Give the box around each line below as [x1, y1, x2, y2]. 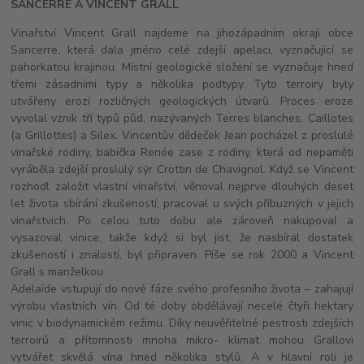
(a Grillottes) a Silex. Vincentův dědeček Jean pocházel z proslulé [11, 127, 353, 143]
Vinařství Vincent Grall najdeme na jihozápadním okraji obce [11, 24, 353, 41]
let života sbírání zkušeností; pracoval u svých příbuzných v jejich [11, 195, 353, 211]
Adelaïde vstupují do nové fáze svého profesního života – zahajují [11, 280, 353, 297]
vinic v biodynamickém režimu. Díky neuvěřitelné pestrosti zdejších [11, 314, 353, 331]
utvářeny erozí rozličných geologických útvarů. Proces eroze [11, 93, 353, 109]
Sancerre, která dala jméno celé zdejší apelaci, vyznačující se [11, 41, 353, 58]
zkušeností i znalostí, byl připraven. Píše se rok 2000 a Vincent [11, 246, 353, 262]
